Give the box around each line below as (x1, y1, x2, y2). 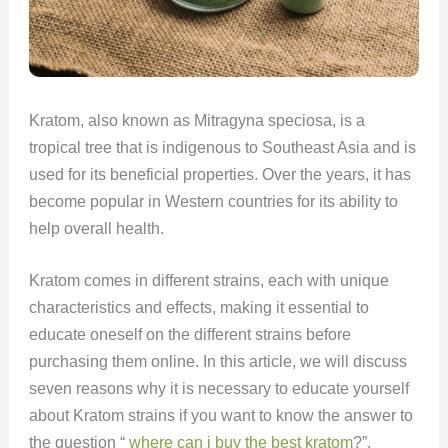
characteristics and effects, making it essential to (28, 299, 369, 317)
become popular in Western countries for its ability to (28, 192, 398, 210)
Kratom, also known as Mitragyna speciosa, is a (28, 111, 365, 129)
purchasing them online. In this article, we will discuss (28, 353, 407, 371)
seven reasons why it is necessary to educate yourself (28, 380, 409, 398)
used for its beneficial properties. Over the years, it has (28, 165, 411, 183)
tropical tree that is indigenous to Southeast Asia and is (28, 138, 416, 156)
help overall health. (28, 219, 168, 237)
